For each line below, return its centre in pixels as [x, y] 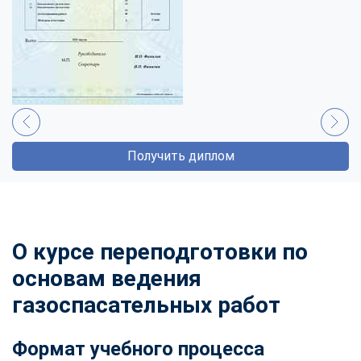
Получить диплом [180, 156]
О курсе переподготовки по [160, 251]
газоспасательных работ [146, 305]
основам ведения [107, 278]
